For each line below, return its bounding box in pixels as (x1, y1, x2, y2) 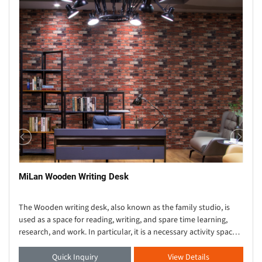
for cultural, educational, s (19, 239, 110, 251)
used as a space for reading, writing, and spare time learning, (19, 214, 227, 226)
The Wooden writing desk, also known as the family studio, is (19, 202, 230, 214)
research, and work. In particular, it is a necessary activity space (19, 226, 236, 239)
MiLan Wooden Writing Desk (19, 171, 129, 182)
